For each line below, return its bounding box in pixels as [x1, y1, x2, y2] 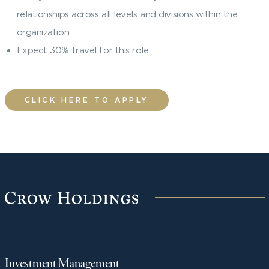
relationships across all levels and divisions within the [16, 8, 238, 19]
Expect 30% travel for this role [16, 44, 149, 55]
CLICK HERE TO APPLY [24, 95, 149, 104]
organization [16, 26, 70, 37]
